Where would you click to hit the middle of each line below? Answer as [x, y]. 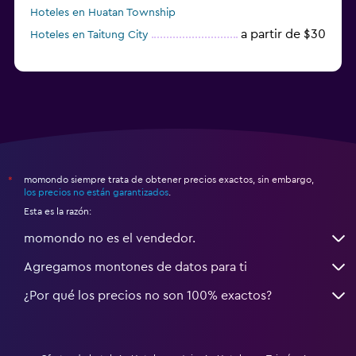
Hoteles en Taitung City [89, 35]
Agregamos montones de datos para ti [135, 267]
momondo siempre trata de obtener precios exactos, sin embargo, [169, 179]
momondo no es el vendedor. [110, 238]
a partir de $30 [283, 34]
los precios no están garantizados [96, 192]
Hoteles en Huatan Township [103, 12]
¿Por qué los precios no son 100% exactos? [148, 295]
